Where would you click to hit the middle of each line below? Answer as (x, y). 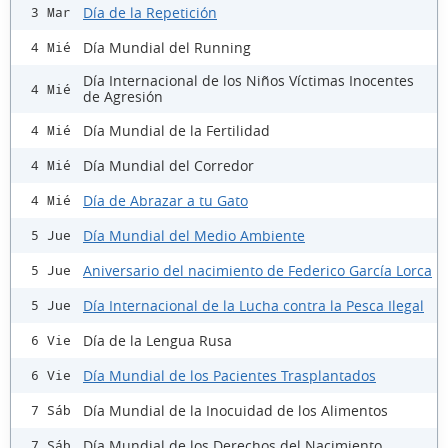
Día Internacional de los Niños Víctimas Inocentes (248, 81)
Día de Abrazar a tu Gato (165, 200)
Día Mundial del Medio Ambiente (194, 235)
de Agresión (123, 97)
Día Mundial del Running (167, 47)
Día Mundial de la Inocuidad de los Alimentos (235, 410)
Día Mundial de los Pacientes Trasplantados (229, 375)
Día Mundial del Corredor (168, 165)
